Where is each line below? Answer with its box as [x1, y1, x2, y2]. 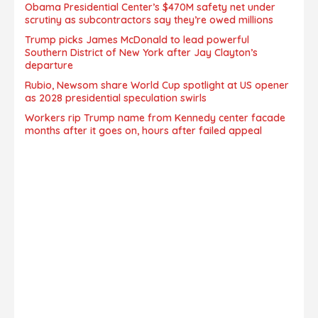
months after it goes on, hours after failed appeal [25, 124, 262, 138]
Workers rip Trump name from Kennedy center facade [25, 111, 285, 125]
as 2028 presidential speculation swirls [25, 92, 207, 105]
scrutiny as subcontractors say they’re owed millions [25, 13, 273, 27]
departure [25, 59, 73, 72]
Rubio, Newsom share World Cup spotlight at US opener [25, 79, 289, 92]
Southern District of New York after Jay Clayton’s [25, 46, 258, 60]
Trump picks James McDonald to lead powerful [25, 33, 249, 47]
